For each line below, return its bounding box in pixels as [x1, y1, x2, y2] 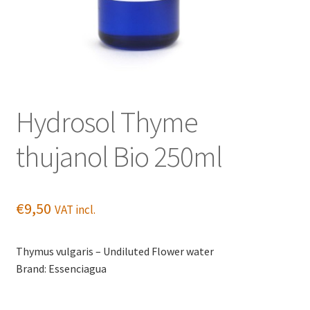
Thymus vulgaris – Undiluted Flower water [15, 244, 214, 259]
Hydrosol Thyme [15, 104, 198, 140]
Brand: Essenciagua [15, 262, 107, 276]
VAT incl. [54, 202, 95, 218]
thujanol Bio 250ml [15, 138, 222, 175]
